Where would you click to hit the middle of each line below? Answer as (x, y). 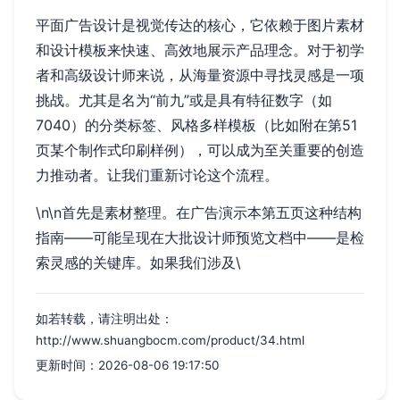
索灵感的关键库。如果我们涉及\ (138, 262)
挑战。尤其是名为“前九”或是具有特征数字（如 (184, 100)
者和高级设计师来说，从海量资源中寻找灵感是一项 (200, 75)
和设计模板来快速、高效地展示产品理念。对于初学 (200, 50)
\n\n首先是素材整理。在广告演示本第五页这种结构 (199, 212)
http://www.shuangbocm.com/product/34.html (170, 340)
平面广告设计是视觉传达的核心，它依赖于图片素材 (200, 25)
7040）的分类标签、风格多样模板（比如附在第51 (196, 125)
